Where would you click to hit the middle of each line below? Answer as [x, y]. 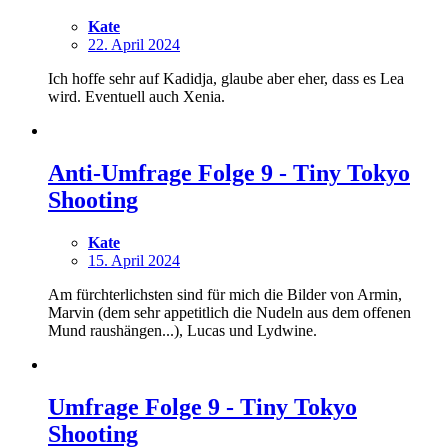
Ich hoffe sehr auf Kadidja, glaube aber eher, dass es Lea [226, 79]
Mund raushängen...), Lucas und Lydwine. [182, 331]
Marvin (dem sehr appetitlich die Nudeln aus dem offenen [229, 313]
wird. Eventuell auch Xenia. [136, 97]
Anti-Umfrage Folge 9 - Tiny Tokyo [229, 173]
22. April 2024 [134, 45]
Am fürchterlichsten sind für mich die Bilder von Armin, [225, 295]
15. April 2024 [134, 261]
